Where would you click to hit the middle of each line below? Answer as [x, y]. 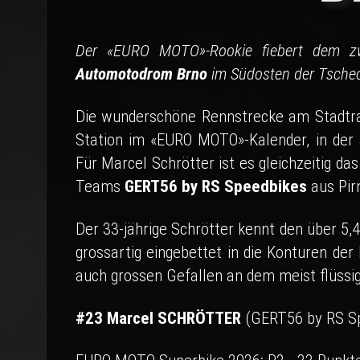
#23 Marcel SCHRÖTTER [158, 318]
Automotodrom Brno [141, 74]
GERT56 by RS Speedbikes [216, 186]
